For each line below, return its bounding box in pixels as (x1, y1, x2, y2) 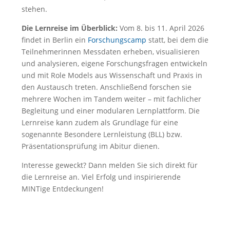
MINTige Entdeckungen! (22, 183, 104, 194)
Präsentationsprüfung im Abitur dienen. (22, 141, 160, 151)
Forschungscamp (88, 34, 146, 45)
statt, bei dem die (146, 34, 208, 45)
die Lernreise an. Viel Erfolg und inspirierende (22, 171, 181, 182)
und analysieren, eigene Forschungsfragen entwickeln (22, 58, 207, 68)
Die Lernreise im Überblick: (22, 23, 118, 33)
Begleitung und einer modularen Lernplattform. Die (22, 105, 200, 116)
